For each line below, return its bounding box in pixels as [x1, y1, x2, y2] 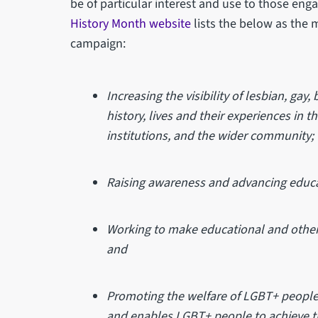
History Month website [70, 14, 191, 33]
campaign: [70, 34, 126, 53]
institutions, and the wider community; [106, 126, 314, 145]
